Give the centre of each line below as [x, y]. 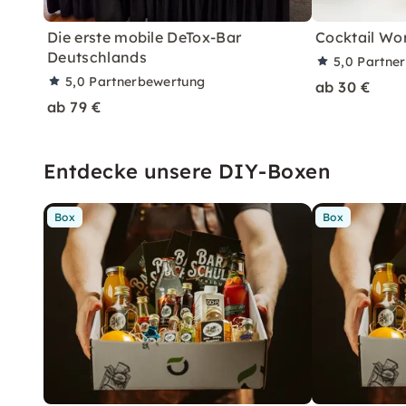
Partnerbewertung [147, 81]
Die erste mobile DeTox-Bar [145, 37]
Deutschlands [97, 57]
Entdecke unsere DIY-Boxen [187, 171]
